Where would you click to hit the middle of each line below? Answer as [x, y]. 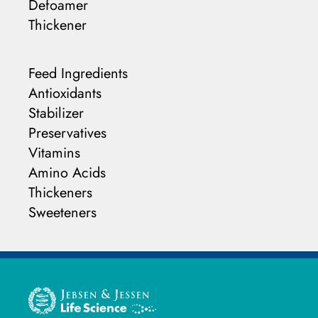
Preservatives [67, 133]
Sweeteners [62, 213]
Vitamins [54, 153]
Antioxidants [65, 93]
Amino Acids [67, 173]
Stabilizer [56, 113]
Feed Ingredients [78, 73]
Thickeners [60, 193]
